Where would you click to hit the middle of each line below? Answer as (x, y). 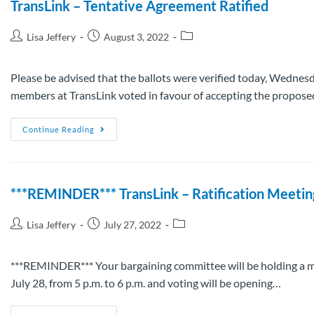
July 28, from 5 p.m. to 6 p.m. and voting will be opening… (146, 282)
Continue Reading (59, 129)
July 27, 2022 (132, 224)
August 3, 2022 (136, 36)
